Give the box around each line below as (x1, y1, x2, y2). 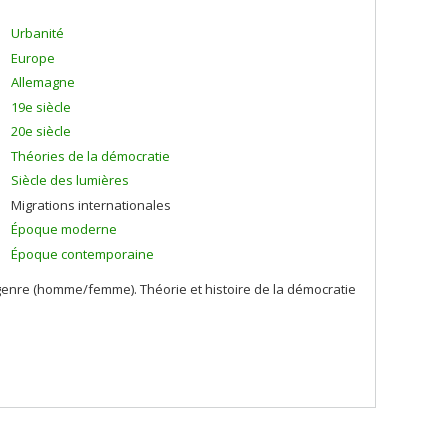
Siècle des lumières (11, 171, 129, 189)
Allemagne (11, 73, 75, 91)
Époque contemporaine (11, 244, 154, 263)
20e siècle (11, 122, 71, 140)
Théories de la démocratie (11, 146, 170, 165)
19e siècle (11, 97, 71, 116)
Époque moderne (11, 220, 117, 238)
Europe (11, 48, 55, 67)
